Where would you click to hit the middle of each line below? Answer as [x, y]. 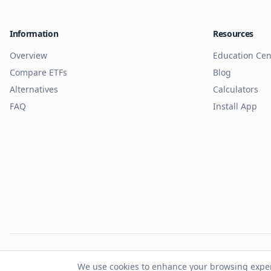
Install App [235, 106]
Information [34, 34]
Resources [233, 34]
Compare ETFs [38, 72]
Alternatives [34, 89]
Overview [28, 55]
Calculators [236, 89]
